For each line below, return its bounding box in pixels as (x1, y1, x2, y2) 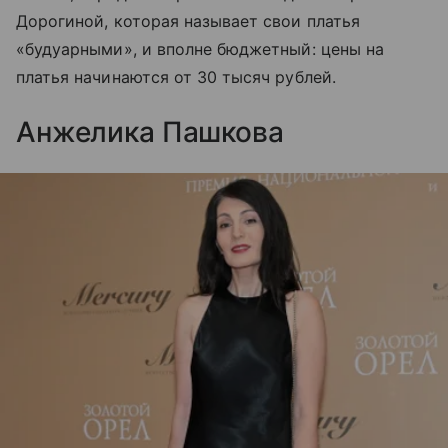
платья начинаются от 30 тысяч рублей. (16, 67, 341, 88)
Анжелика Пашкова (16, 115, 284, 150)
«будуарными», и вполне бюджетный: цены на (16, 39, 384, 60)
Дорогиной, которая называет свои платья (16, 11, 360, 32)
